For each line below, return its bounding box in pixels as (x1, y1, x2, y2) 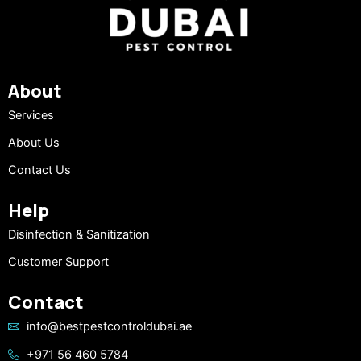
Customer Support (8, 255, 109, 269)
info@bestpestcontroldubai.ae (26, 319, 192, 334)
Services (8, 108, 54, 122)
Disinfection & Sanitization (8, 227, 150, 242)
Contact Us (8, 163, 71, 177)
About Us (8, 135, 60, 150)
